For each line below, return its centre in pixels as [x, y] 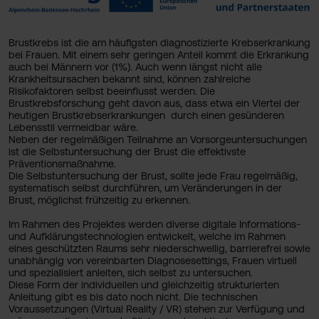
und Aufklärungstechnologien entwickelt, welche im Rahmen [147, 237]
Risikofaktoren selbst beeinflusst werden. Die [112, 91]
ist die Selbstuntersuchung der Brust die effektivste [127, 152]
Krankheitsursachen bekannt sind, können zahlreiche [130, 79]
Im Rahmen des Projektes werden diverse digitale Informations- [155, 225]
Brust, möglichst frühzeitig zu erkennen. [102, 200]
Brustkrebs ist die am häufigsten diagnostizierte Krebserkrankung [159, 43]
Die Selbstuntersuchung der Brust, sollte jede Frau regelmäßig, [153, 176]
